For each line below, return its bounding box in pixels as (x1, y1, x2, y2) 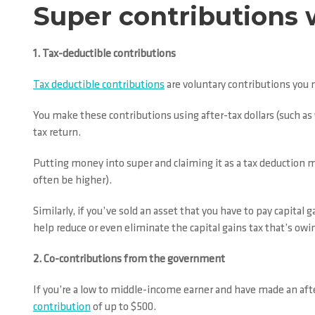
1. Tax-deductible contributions (33, 49, 176, 60)
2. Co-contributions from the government (33, 254, 225, 265)
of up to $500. (91, 302, 156, 313)
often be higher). (33, 175, 112, 186)
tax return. (33, 127, 81, 139)
